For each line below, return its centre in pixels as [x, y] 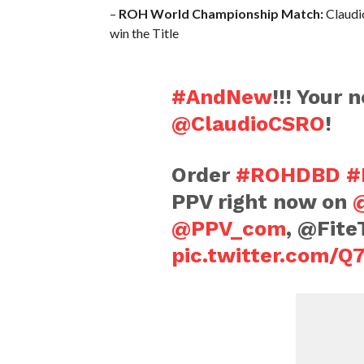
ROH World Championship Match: [221, 13]
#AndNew [221, 96]
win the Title [144, 32]
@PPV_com [228, 228]
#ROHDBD [288, 174]
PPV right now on [262, 201]
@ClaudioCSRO [248, 123]
